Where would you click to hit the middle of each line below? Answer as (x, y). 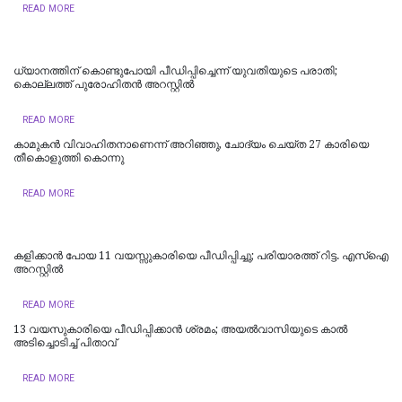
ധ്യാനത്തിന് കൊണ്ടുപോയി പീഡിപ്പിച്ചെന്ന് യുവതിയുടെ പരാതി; (175, 70)
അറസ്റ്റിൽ (38, 269)
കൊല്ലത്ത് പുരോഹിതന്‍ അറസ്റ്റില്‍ (104, 84)
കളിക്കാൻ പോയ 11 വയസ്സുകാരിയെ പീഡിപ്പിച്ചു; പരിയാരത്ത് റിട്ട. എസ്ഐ (201, 255)
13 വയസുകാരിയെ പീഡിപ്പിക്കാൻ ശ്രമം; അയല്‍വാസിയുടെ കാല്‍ (180, 329)
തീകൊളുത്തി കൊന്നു (69, 157)
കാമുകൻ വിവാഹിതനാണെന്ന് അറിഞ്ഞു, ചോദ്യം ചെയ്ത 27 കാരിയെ (191, 144)
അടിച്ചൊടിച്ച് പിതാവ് (65, 342)
